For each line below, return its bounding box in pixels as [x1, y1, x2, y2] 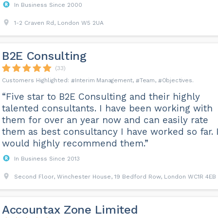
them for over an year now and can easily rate [1, 114, 208, 126]
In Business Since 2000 [14, 1, 82, 8]
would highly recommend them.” [1, 138, 148, 149]
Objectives [162, 77, 192, 84]
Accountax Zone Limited [1, 203, 138, 217]
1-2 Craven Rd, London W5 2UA [14, 19, 104, 26]
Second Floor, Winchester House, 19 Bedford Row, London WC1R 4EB [14, 173, 216, 180]
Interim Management [74, 77, 133, 84]
